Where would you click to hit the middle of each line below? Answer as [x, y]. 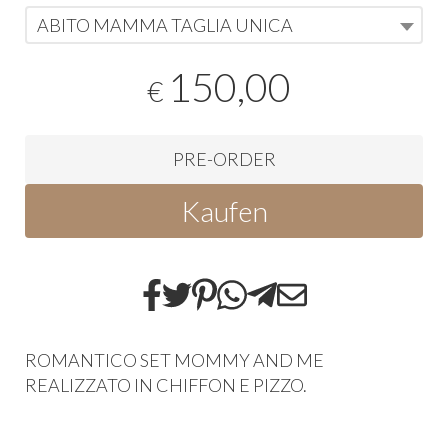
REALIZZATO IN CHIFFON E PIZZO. [166, 384]
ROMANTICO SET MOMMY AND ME [174, 359]
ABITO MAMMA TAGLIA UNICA [165, 24]
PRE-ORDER [224, 158]
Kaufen [224, 210]
